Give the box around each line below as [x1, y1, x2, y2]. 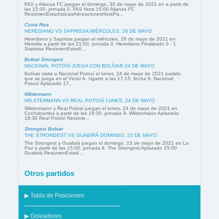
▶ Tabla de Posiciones [24, 193, 84, 199]
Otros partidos [24, 169, 74, 177]
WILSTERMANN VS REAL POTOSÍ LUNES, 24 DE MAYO [24, 98, 155, 104]
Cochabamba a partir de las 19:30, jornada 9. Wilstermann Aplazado [24, 110, 179, 116]
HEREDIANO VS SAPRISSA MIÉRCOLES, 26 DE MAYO [24, 28, 152, 34]
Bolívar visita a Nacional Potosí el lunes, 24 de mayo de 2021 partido [24, 71, 181, 77]
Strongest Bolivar [24, 126, 63, 132]
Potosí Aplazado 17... [24, 81, 73, 87]
